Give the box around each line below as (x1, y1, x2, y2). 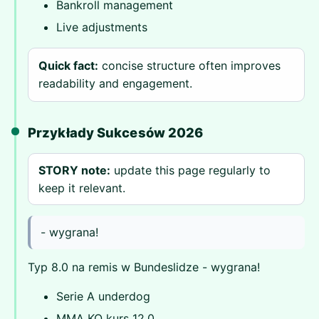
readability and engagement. (38, 76, 193, 91)
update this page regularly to (110, 162, 271, 177)
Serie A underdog (56, 288, 150, 303)
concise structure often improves (98, 58, 281, 73)
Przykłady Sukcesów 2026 (28, 124, 204, 140)
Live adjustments (56, 20, 147, 35)
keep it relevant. (38, 180, 125, 195)
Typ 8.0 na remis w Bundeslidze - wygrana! (28, 259, 260, 274)
